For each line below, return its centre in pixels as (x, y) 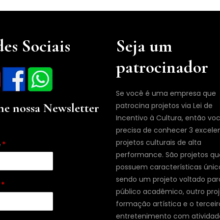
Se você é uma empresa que (166, 93)
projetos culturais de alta (159, 142)
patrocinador (162, 67)
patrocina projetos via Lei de (164, 106)
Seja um (144, 46)
